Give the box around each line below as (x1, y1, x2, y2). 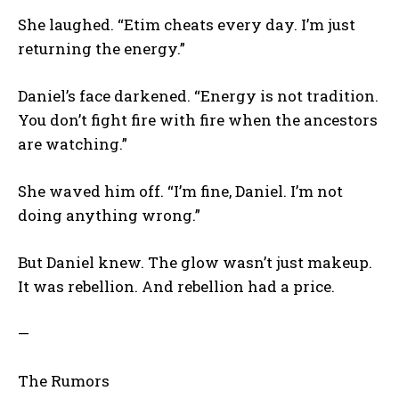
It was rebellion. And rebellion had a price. (18, 275, 335, 297)
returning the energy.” (18, 37, 185, 59)
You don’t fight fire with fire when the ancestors (18, 109, 378, 130)
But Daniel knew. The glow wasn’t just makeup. (18, 251, 372, 273)
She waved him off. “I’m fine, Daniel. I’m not (18, 180, 343, 201)
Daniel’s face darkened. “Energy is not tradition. (18, 85, 379, 106)
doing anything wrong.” (18, 204, 200, 225)
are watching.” (18, 133, 127, 154)
